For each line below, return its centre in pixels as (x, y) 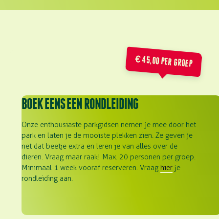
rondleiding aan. (47, 178)
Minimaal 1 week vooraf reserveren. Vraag (91, 168)
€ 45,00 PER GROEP (164, 61)
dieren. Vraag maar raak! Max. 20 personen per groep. (109, 157)
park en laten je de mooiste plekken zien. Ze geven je (107, 135)
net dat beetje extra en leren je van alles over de (99, 146)
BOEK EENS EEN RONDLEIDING (80, 103)
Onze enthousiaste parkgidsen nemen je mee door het (109, 125)
